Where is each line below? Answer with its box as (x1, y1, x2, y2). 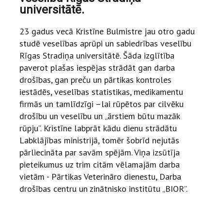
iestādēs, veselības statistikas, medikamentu (19, 86, 183, 97)
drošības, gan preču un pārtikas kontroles (19, 74, 171, 85)
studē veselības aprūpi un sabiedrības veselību (19, 38, 191, 49)
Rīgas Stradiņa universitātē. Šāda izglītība (19, 50, 174, 61)
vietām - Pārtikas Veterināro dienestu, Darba (19, 171, 181, 182)
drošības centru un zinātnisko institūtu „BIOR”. (19, 183, 187, 194)
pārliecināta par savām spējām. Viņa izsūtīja (19, 147, 180, 158)
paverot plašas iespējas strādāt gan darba (19, 62, 175, 73)
